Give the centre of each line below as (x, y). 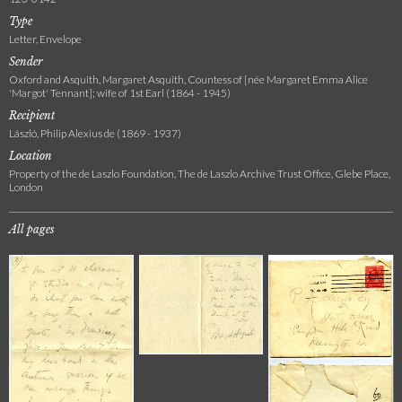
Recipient (32, 115)
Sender (26, 61)
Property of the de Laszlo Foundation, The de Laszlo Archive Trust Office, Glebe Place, (200, 174)
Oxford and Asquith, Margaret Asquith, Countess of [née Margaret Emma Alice (188, 79)
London (26, 187)
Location (31, 156)
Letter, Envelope (45, 39)
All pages (32, 229)
